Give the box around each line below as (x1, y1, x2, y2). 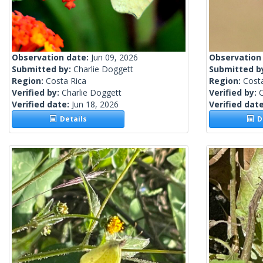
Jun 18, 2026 (72, 99, 119, 110)
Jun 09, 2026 (91, 52, 138, 63)
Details (56, 114, 87, 124)
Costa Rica (46, 75, 86, 87)
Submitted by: (12, 63, 73, 75)
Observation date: (12, 52, 91, 63)
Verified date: (12, 99, 72, 110)
